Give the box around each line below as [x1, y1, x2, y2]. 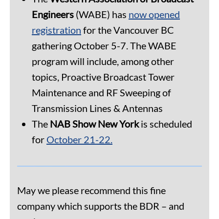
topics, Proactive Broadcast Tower [32, 71, 175, 83]
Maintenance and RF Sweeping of [32, 87, 171, 99]
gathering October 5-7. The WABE [32, 40, 176, 52]
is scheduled [139, 118, 192, 130]
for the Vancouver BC [81, 24, 174, 36]
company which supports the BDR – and [17, 200, 184, 212]
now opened [129, 8, 180, 21]
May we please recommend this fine [17, 184, 166, 197]
